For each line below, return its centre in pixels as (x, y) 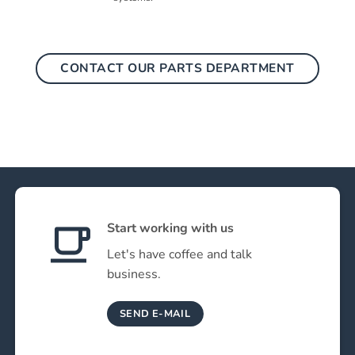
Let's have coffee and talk (179, 255)
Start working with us (170, 229)
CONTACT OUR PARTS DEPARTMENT (177, 67)
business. (134, 275)
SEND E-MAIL (155, 314)
